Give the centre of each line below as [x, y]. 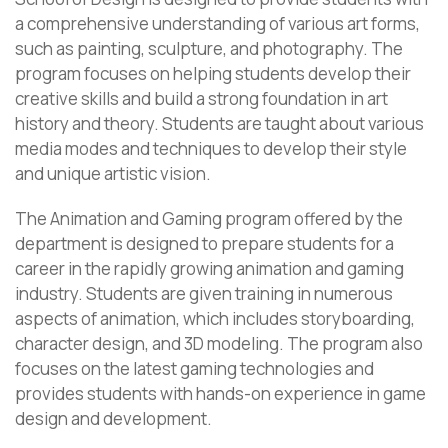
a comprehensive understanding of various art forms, [217, 23]
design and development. [113, 418]
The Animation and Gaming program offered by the [209, 218]
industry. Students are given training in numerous [204, 293]
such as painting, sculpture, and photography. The [209, 48]
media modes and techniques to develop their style [211, 148]
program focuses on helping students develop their [213, 73]
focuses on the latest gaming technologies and [194, 368]
